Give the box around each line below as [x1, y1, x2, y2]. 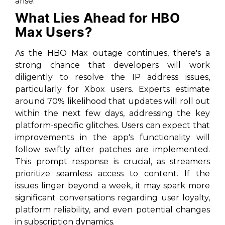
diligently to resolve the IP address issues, [15, 72, 210, 82]
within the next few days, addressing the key [15, 108, 210, 118]
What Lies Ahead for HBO [15, 10, 180, 26]
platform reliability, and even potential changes [15, 205, 210, 214]
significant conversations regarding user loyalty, [15, 193, 210, 202]
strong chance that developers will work [15, 60, 210, 70]
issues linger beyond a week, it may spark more [15, 181, 210, 190]
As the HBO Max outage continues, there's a [15, 48, 210, 58]
